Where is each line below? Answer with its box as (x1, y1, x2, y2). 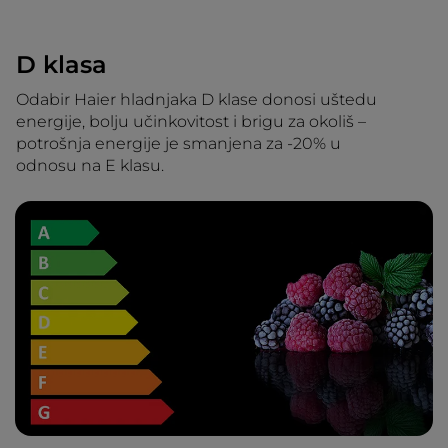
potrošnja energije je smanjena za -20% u (16, 134, 341, 154)
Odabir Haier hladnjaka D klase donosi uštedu (16, 90, 377, 110)
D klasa (16, 50, 107, 80)
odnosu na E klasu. (16, 156, 164, 176)
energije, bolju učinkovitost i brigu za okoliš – (16, 112, 366, 132)
